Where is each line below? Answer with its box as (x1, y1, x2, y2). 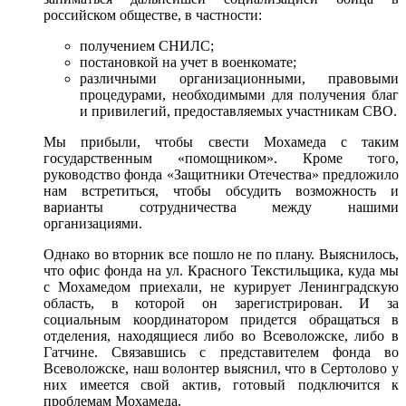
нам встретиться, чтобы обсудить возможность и (43, 183, 399, 198)
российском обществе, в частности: (43, 7, 262, 23)
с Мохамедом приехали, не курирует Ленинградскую (43, 279, 399, 295)
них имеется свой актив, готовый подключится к (43, 377, 399, 392)
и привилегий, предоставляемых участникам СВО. (80, 103, 397, 119)
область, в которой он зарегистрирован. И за (43, 295, 399, 311)
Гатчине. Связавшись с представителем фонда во (43, 344, 399, 360)
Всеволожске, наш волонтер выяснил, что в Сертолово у (43, 361, 399, 376)
